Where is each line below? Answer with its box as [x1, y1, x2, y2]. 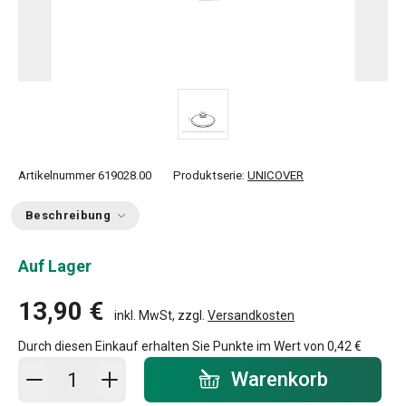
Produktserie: [173, 169, 247, 182]
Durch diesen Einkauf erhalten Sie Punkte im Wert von [18, 339, 327, 353]
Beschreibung [25, 208, 111, 222]
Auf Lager [18, 256, 92, 275]
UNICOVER [247, 169, 304, 182]
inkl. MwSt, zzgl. [114, 308, 208, 323]
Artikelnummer [18, 169, 95, 182]
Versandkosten [208, 308, 295, 323]
